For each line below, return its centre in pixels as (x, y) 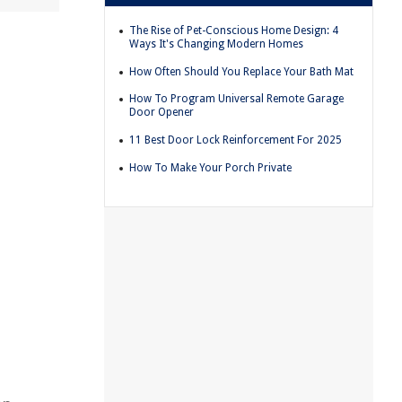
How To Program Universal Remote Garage (236, 99)
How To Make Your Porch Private (210, 167)
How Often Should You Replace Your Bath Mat (241, 71)
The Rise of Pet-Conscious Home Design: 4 (234, 31)
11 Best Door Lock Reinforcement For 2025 (236, 140)
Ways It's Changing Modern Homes (216, 44)
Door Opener (162, 113)
